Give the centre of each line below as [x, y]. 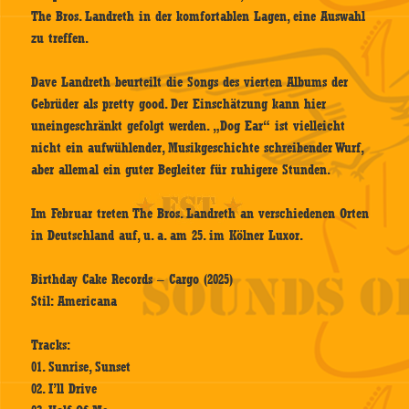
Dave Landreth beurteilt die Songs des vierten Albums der [190, 83]
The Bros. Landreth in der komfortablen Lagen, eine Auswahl [199, 17]
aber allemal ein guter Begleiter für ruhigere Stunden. [181, 170]
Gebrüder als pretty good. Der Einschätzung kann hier [179, 105]
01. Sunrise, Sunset [81, 367]
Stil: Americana [74, 302]
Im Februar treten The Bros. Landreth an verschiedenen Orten [200, 214]
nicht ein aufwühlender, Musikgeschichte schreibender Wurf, [197, 148]
